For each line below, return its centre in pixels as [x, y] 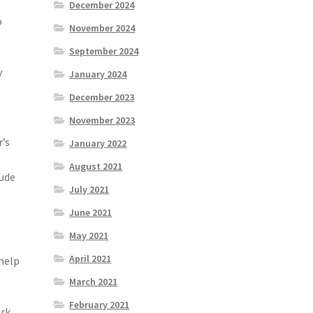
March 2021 [94, 282]
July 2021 [89, 190]
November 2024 [102, 28]
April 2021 [90, 259]
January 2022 [98, 144]
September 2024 [104, 51]
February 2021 [100, 305]
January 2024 [98, 74]
